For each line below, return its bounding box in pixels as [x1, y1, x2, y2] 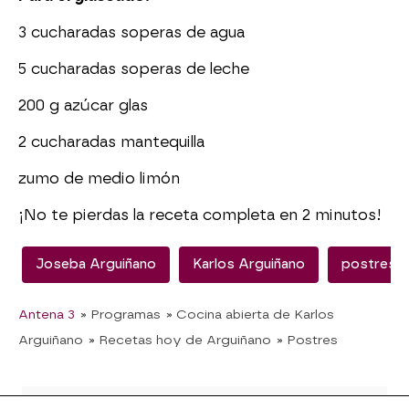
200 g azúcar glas [18, 97, 148, 115]
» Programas [80, 307, 161, 322]
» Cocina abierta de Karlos [166, 307, 334, 322]
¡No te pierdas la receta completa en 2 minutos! [18, 206, 382, 225]
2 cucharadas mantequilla [18, 133, 204, 152]
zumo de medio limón [18, 170, 180, 188]
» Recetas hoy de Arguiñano [89, 332, 271, 348]
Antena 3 [18, 307, 75, 322]
